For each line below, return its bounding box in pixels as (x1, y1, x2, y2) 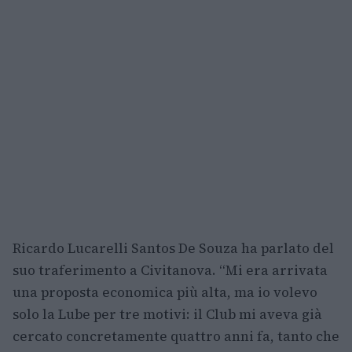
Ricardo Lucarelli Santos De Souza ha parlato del (13, 239, 334, 258)
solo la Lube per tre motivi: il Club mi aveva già (13, 305, 322, 324)
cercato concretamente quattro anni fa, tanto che (13, 327, 339, 346)
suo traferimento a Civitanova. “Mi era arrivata (13, 261, 328, 280)
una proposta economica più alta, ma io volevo (13, 283, 317, 302)
